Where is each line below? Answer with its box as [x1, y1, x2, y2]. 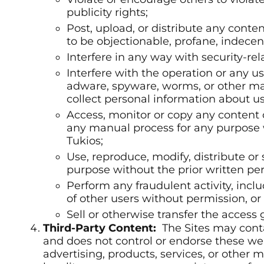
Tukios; [67, 134, 103, 148]
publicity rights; [67, 6, 148, 19]
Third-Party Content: [43, 222, 159, 235]
